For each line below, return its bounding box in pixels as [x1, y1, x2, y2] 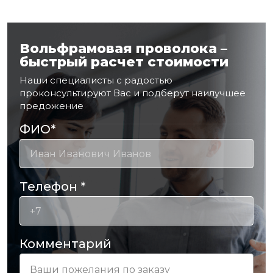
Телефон [19, 179, 80, 194]
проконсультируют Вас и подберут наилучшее [19, 87, 246, 99]
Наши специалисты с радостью [19, 74, 172, 87]
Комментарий [19, 236, 112, 252]
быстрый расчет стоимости [19, 54, 229, 71]
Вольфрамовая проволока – [19, 40, 227, 57]
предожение [19, 100, 83, 112]
